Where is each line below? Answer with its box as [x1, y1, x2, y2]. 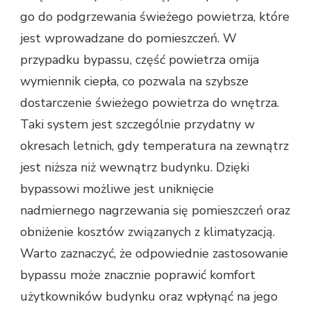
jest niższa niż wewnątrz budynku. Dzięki [20, 159, 249, 176]
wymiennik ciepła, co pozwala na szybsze [20, 73, 249, 90]
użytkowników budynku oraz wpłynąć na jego [20, 288, 278, 305]
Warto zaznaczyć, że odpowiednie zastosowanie [20, 245, 288, 262]
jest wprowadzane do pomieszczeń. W [20, 30, 237, 47]
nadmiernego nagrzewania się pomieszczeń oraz [20, 202, 290, 219]
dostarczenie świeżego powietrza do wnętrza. [20, 94, 279, 112]
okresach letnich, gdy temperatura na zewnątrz [20, 137, 289, 155]
